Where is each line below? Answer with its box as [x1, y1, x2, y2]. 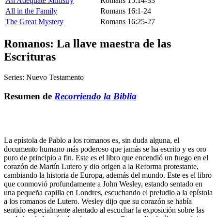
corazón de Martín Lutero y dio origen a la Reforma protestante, [4, 162, 199, 170]
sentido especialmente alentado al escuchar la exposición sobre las [4, 205, 204, 214]
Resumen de [4, 91, 54, 101]
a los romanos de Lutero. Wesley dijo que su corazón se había [4, 197, 192, 205]
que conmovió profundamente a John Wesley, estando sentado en [4, 179, 202, 188]
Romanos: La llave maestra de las [4, 37, 171, 50]
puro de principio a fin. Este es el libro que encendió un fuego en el [4, 153, 208, 162]
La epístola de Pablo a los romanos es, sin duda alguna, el [4, 136, 179, 144]
